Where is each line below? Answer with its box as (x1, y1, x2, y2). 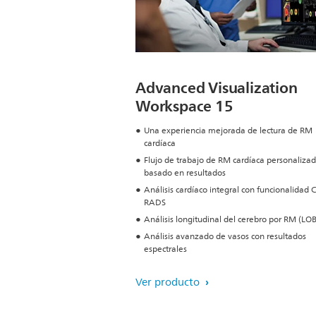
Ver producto (135, 274, 202, 291)
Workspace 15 (135, 93, 233, 119)
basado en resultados (144, 166, 226, 181)
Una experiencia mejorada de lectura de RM (144, 123, 312, 138)
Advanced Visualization (135, 75, 298, 101)
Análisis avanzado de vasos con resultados (144, 229, 306, 244)
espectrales (144, 242, 187, 257)
